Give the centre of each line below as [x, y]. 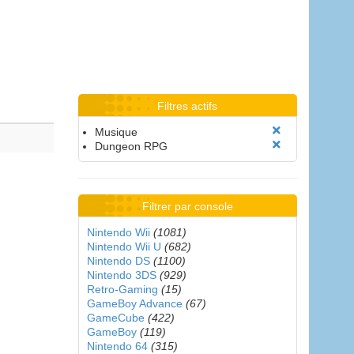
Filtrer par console [187, 206]
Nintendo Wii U [124, 247]
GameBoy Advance [134, 303]
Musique [116, 132]
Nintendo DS [118, 261]
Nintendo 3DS [121, 275]
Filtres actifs [188, 106]
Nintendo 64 [117, 346]
